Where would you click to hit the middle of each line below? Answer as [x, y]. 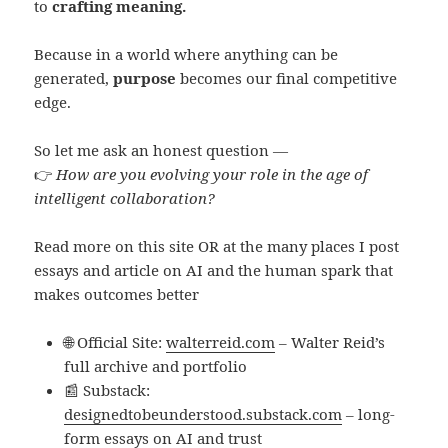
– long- [369, 414]
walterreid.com [221, 342]
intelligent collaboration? [125, 198]
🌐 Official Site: [115, 342]
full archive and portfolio [156, 366]
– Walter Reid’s [330, 342]
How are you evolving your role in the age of [212, 174]
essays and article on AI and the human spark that [214, 270]
